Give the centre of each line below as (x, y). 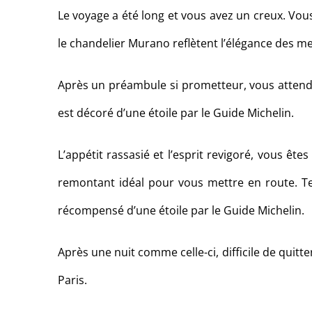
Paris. (72, 280)
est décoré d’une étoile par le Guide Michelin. (175, 113)
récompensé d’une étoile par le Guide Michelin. (181, 211)
